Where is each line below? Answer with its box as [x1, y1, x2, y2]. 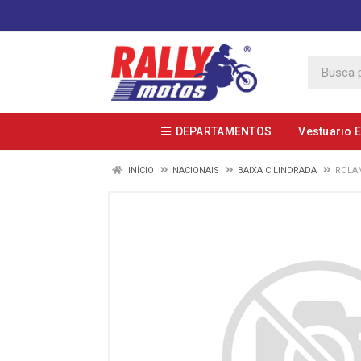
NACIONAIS [172, 165, 219, 176]
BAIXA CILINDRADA [238, 165, 317, 176]
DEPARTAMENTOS [175, 125, 272, 138]
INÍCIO [126, 165, 154, 176]
